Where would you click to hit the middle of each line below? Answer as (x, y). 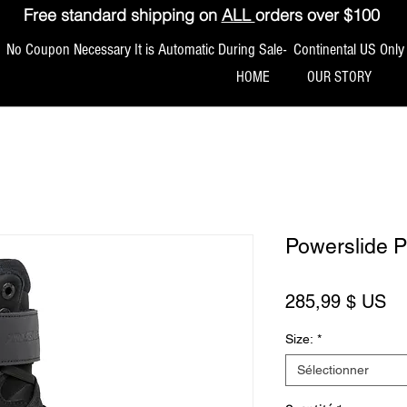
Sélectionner (333, 369)
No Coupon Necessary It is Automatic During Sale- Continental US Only (203, 49)
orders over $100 (317, 15)
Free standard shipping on (122, 15)
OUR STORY (339, 77)
